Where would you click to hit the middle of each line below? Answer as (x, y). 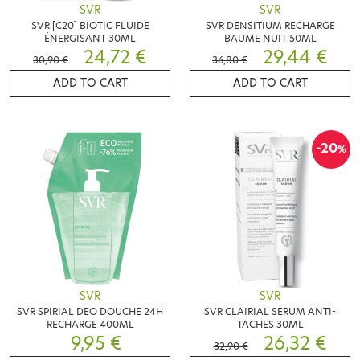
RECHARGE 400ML (90, 324)
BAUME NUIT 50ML (270, 38)
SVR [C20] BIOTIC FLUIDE (90, 25)
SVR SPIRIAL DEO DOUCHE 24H (90, 311)
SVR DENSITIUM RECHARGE (270, 25)
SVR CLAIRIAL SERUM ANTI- (270, 311)
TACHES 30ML (270, 324)
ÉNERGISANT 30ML (90, 38)
